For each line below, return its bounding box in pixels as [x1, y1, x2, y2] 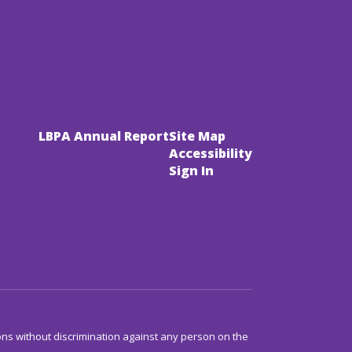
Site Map [169, 126, 225, 145]
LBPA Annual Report [38, 126, 169, 145]
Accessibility [169, 144, 252, 162]
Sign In [169, 161, 214, 179]
